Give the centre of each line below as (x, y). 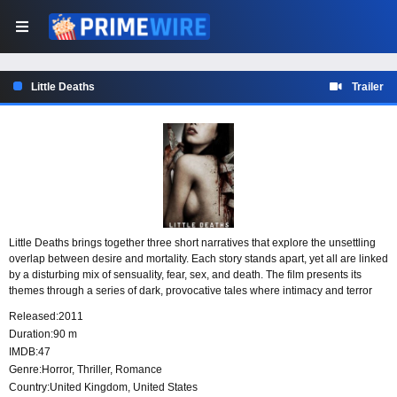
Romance (139, 370)
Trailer (368, 87)
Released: (34, 317)
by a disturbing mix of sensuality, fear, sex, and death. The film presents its (185, 275)
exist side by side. (51, 307)
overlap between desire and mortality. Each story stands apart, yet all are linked (198, 259)
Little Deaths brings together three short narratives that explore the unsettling (192, 243)
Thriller (93, 370)
